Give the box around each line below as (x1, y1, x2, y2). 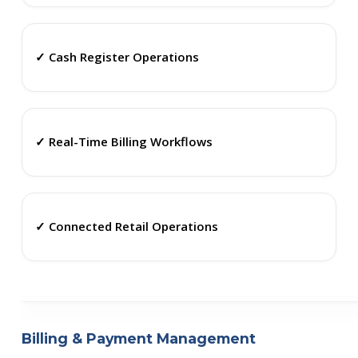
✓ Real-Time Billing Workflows (34, 133, 213, 150)
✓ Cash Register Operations (34, 49, 199, 66)
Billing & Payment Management (21, 329, 256, 347)
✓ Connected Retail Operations (34, 218, 218, 235)
